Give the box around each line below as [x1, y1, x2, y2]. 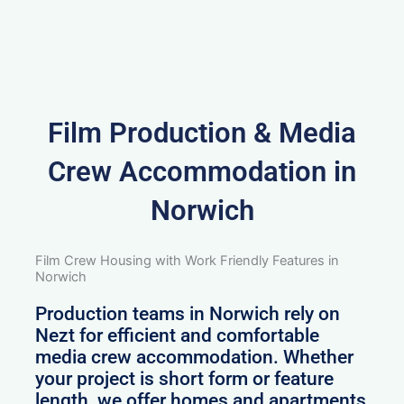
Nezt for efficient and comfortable [35, 324, 320, 346]
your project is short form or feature [35, 367, 335, 390]
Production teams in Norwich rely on [35, 302, 341, 325]
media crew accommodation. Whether [35, 345, 354, 368]
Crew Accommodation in [48, 154, 356, 188]
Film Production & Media [48, 115, 356, 150]
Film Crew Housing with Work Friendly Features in [35, 252, 340, 269]
